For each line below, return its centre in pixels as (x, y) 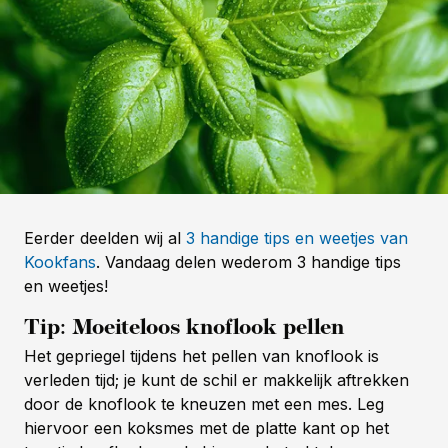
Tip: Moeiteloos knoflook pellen (184, 326)
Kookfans (60, 261)
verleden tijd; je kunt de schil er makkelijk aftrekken (216, 379)
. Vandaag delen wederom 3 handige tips (248, 261)
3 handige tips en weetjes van (297, 237)
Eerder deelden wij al (105, 237)
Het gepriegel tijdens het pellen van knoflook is (201, 355)
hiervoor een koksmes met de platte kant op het (206, 427)
